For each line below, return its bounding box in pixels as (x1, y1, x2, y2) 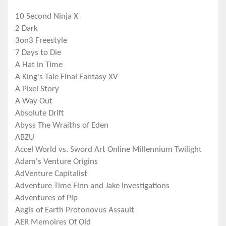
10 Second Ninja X (15, 12, 78, 21)
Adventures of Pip (15, 194, 78, 203)
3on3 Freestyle (15, 36, 67, 45)
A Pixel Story (15, 85, 59, 94)
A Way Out (15, 97, 52, 106)
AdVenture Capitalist (15, 169, 87, 179)
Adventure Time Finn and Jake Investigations (15, 182, 169, 191)
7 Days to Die (15, 48, 61, 58)
